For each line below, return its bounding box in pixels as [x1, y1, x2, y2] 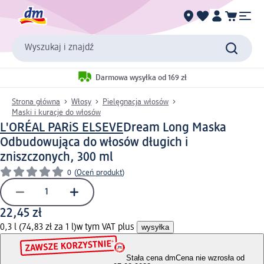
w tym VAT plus [77, 222, 137, 232]
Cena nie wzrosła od [175, 253, 245, 263]
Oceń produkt [77, 168, 122, 177]
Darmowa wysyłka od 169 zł [95, 74, 187, 82]
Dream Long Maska [123, 121, 226, 134]
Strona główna [12, 97, 60, 106]
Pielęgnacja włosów [103, 97, 169, 106]
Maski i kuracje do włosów [12, 108, 101, 117]
